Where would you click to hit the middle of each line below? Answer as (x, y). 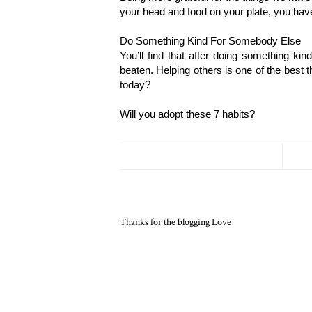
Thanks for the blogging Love (175, 222)
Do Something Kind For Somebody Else (210, 41)
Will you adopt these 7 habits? (189, 114)
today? (135, 85)
